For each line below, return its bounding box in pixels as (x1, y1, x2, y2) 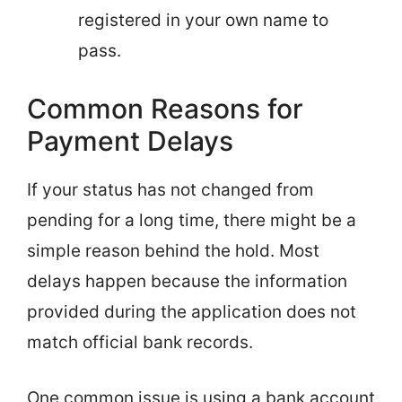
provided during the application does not (27, 301, 356, 322)
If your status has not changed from (27, 179, 314, 200)
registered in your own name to (78, 10, 328, 31)
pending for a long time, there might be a (27, 209, 356, 231)
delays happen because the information (27, 270, 347, 292)
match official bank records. (27, 331, 253, 353)
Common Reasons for (27, 92, 303, 125)
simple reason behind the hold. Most (27, 240, 319, 261)
